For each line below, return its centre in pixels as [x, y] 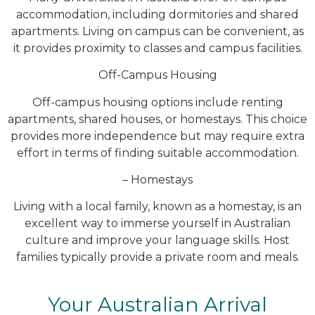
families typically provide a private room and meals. [157, 257]
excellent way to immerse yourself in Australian [157, 224]
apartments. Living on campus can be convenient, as [157, 31]
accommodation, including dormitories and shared [157, 14]
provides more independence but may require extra [157, 136]
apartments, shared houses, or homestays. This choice [157, 119]
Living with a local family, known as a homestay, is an [157, 207]
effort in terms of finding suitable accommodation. [157, 153]
